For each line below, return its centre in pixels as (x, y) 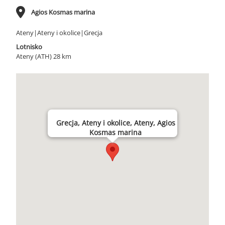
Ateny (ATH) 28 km (44, 56)
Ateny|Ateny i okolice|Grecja (59, 33)
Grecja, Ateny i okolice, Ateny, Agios (116, 123)
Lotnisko (29, 47)
